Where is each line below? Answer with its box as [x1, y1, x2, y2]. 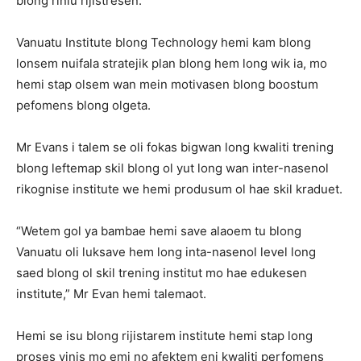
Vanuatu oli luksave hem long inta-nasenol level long [16, 244, 316, 260]
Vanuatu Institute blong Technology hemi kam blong [16, 35, 311, 51]
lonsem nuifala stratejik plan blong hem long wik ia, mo [16, 56, 327, 72]
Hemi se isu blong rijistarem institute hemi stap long [16, 328, 313, 344]
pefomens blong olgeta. [16, 98, 151, 114]
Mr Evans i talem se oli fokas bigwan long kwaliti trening [16, 139, 334, 156]
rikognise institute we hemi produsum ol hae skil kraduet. [16, 181, 342, 197]
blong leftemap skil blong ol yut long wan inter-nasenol [16, 160, 329, 176]
